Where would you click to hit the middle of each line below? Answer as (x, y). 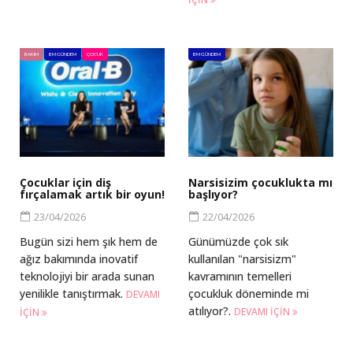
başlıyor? (213, 195)
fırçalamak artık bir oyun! (92, 195)
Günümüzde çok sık (238, 242)
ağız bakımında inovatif (79, 259)
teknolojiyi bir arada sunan (87, 277)
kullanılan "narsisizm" (242, 259)
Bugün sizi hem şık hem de (89, 242)
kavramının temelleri (240, 277)
